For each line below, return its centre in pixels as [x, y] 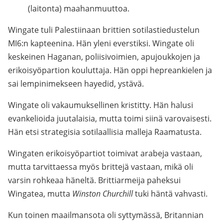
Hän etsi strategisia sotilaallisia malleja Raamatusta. [105, 132]
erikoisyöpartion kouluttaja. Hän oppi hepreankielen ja [110, 70]
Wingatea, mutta [40, 194]
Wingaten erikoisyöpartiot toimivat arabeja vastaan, [105, 153]
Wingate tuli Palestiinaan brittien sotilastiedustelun [104, 30]
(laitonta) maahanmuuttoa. [79, 8]
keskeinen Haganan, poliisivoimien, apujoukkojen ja [104, 57]
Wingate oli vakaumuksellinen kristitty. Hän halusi [101, 105]
